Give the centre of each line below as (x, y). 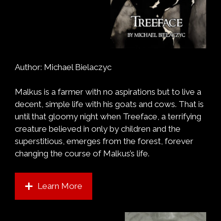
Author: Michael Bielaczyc (63, 67)
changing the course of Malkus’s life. (82, 153)
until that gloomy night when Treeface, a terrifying (108, 116)
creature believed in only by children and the (98, 129)
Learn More (60, 186)
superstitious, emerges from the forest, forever (104, 141)
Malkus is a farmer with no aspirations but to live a (108, 92)
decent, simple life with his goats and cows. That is (109, 104)
